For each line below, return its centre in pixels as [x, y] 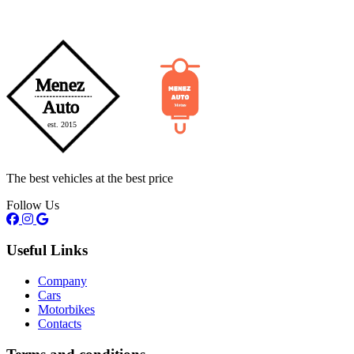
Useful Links [47, 250]
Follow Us [33, 205]
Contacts [60, 323]
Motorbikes [66, 309]
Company [62, 281]
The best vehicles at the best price [90, 179]
